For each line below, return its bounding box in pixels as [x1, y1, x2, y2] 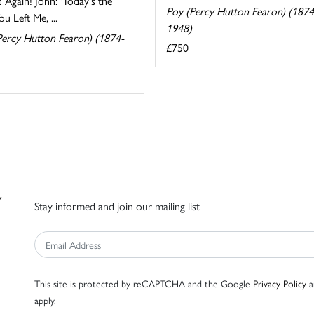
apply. [34, 292, 56, 307]
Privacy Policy [253, 275, 306, 290]
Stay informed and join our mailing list [34, 197, 200, 214]
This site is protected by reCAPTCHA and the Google [34, 275, 253, 290]
